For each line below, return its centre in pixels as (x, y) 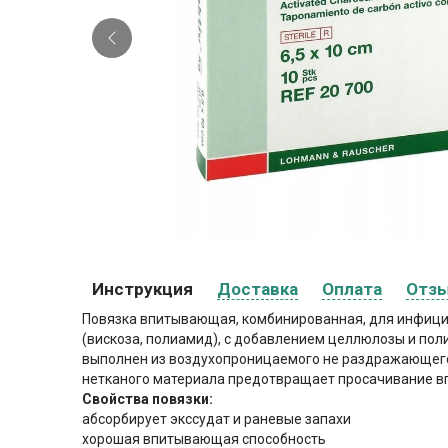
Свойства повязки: (147, 399)
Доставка (257, 289)
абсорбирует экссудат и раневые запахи (216, 419)
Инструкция (142, 289)
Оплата (352, 289)
